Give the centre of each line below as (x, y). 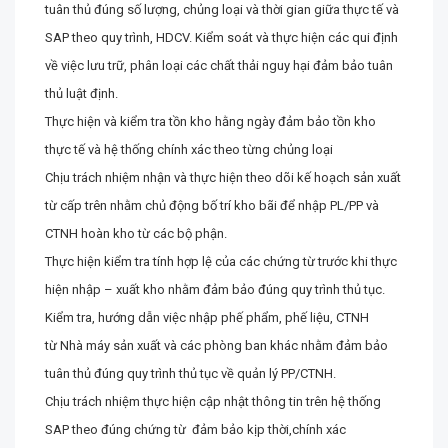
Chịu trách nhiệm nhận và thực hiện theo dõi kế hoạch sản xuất (223, 177)
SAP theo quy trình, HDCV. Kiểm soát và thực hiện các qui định (221, 37)
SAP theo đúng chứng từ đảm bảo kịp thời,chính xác (195, 429)
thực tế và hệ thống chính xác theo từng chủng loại (189, 149)
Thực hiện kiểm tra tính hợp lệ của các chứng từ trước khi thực (221, 261)
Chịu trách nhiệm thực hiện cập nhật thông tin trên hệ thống (213, 401)
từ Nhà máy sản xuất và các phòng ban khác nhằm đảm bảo (216, 345)
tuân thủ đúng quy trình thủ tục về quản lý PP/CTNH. (190, 373)
